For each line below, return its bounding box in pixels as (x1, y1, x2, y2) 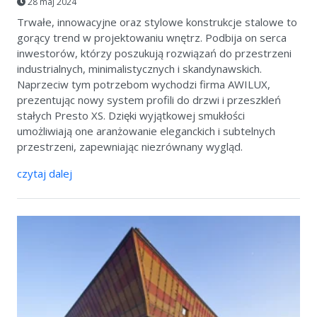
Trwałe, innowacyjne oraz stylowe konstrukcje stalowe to (17, 15, 297, 30)
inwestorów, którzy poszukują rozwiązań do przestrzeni (17, 46, 292, 61)
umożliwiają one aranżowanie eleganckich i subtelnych (17, 124, 275, 139)
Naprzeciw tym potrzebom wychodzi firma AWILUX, (17, 77, 270, 92)
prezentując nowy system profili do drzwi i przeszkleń (17, 93, 281, 108)
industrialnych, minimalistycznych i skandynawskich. (17, 62, 262, 76)
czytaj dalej (17, 166, 72, 181)
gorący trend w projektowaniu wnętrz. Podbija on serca (17, 30, 287, 45)
